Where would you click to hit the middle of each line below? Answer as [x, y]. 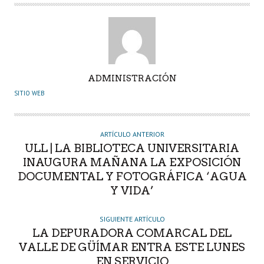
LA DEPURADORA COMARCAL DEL [132, 233]
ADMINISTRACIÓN [132, 78]
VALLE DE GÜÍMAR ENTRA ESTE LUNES [132, 247]
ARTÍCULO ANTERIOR [132, 134]
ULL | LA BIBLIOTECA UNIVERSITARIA [132, 148]
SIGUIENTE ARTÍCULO [132, 219]
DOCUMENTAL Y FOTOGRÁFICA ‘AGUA [132, 176]
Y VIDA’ [132, 190]
